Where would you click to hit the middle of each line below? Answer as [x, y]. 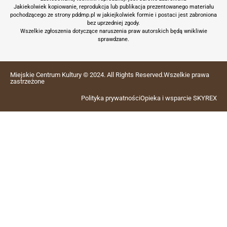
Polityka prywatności [111, 98]
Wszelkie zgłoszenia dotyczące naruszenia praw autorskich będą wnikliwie [113, 31]
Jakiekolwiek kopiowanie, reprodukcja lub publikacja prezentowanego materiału [113, 7]
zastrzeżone [27, 81]
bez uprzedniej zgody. [113, 23]
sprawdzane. [113, 40]
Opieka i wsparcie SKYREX [179, 98]
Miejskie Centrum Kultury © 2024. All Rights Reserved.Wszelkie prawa [110, 74]
